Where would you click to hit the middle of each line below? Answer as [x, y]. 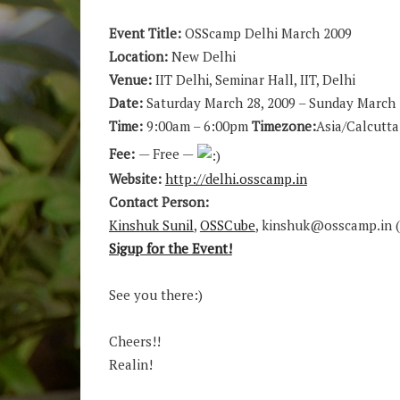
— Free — [167, 154]
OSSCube [227, 225]
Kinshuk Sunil [151, 225]
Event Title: [146, 33]
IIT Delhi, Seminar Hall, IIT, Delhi [255, 79]
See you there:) [155, 294]
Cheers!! [134, 341]
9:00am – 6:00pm [199, 126]
